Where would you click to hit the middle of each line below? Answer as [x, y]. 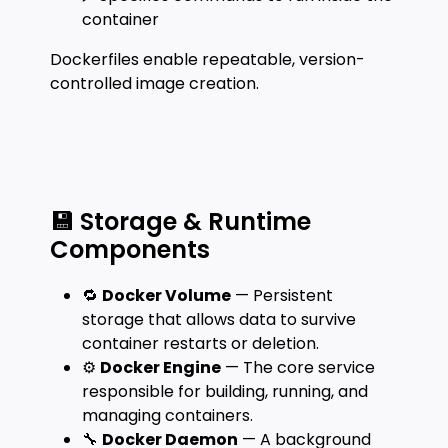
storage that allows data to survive [219, 319]
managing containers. [167, 415]
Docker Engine [160, 367]
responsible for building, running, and [225, 391]
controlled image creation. [154, 83]
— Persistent [282, 295]
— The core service [298, 367]
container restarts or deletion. [200, 343]
